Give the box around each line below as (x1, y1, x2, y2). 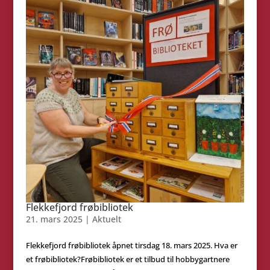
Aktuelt (92, 213, 121, 225)
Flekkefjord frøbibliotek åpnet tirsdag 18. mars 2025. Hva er (25, 240, 237, 251)
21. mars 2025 (25, 213, 83, 225)
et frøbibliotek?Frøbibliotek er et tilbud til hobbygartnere (25, 254, 230, 265)
